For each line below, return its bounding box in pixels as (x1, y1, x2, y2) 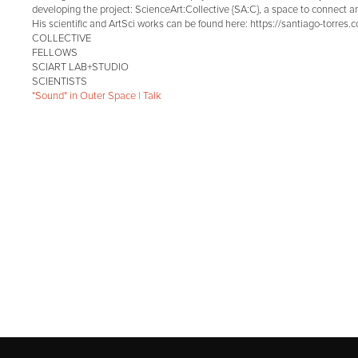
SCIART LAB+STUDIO (32, 61, 129, 74)
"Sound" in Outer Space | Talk (32, 89, 162, 103)
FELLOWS (32, 46, 78, 60)
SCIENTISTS (32, 75, 88, 89)
